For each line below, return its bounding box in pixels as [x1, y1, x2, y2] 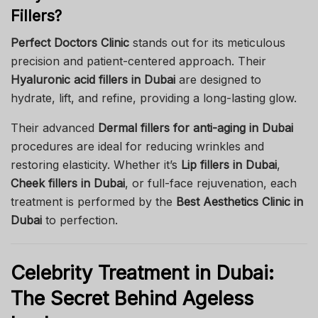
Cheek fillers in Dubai [11, 176, 125, 191]
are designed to [175, 72, 261, 87]
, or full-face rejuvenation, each [125, 176, 297, 191]
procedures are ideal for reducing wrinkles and [11, 139, 264, 154]
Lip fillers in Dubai [181, 158, 277, 172]
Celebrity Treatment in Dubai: [11, 261, 274, 285]
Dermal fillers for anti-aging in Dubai [98, 121, 293, 136]
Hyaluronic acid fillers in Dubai [11, 72, 175, 87]
